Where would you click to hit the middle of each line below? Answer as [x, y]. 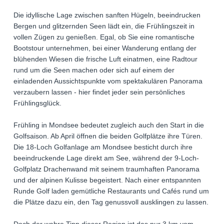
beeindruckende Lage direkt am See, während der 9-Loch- [106, 158]
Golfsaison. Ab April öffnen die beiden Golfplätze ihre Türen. [108, 136]
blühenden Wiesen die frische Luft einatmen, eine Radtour [105, 59]
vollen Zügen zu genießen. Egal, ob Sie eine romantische [104, 37]
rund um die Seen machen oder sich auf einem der [94, 70]
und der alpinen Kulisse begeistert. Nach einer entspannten [107, 180]
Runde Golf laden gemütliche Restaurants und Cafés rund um [111, 191]
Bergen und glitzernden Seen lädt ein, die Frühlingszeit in [104, 26]
